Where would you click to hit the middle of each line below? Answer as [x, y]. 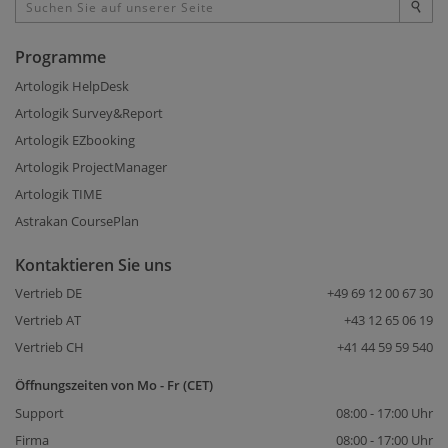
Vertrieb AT [48, 319]
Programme [60, 57]
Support [39, 412]
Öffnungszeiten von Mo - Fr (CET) [114, 384]
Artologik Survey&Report [89, 112]
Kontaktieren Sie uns [93, 264]
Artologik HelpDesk [72, 85]
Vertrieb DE [48, 292]
